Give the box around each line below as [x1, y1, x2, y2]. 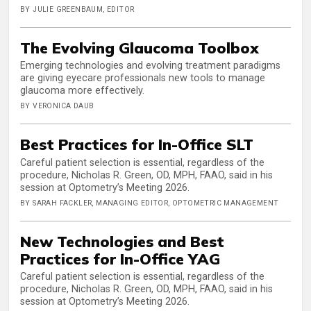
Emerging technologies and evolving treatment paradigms [20, 60, 280, 72]
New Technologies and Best [20, 231, 224, 251]
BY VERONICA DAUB [20, 101, 94, 111]
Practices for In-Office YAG [20, 249, 220, 268]
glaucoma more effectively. [20, 85, 144, 97]
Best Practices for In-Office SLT [20, 135, 253, 154]
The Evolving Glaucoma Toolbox [20, 37, 259, 57]
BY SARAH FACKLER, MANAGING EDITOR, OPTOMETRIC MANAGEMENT [20, 198, 279, 208]
